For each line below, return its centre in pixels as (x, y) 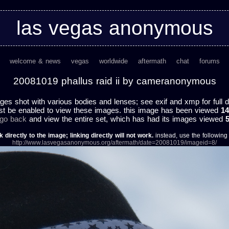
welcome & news (35, 61)
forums (209, 61)
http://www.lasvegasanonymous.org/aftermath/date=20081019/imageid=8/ (114, 143)
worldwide (113, 61)
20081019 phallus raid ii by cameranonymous (114, 81)
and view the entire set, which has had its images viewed (126, 119)
